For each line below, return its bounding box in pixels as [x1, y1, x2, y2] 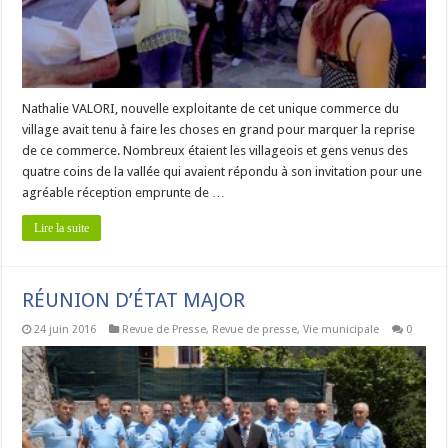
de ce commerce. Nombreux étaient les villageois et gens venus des [22, 142, 409, 158]
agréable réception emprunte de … [22, 184, 226, 200]
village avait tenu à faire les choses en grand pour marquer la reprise [22, 121, 416, 137]
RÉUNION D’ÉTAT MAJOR [22, 287, 246, 312]
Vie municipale [303, 322, 380, 336]
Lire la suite [34, 220, 90, 235]
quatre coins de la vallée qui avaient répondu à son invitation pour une [22, 163, 423, 179]
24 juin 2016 [34, 322, 97, 336]
